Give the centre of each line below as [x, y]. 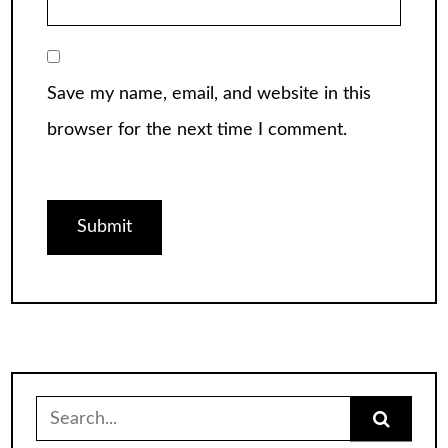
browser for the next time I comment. [197, 129]
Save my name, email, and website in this [209, 93]
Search [62, 413]
